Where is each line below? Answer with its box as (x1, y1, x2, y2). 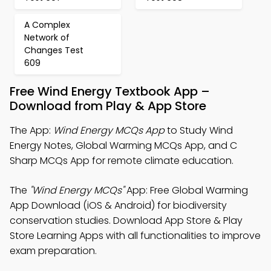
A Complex (24, 19, 70, 31)
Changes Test (24, 44, 83, 56)
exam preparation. (10, 244, 97, 258)
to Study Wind (165, 123, 233, 137)
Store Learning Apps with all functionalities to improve (10, 229, 261, 243)
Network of (24, 31, 70, 44)
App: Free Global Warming (124, 183, 248, 197)
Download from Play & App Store (10, 97, 206, 114)
